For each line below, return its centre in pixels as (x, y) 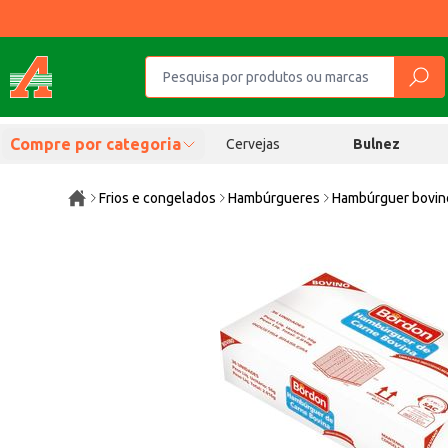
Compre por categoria (95, 144)
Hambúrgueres (274, 198)
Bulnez (377, 144)
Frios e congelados (158, 198)
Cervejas (252, 144)
